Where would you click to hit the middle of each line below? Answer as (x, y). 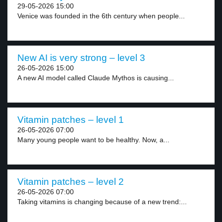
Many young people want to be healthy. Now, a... (93, 140)
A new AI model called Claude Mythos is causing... (96, 78)
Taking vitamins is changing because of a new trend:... (102, 202)
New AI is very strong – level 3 (81, 58)
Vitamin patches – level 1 (71, 120)
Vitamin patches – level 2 (71, 182)
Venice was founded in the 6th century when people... (101, 16)
